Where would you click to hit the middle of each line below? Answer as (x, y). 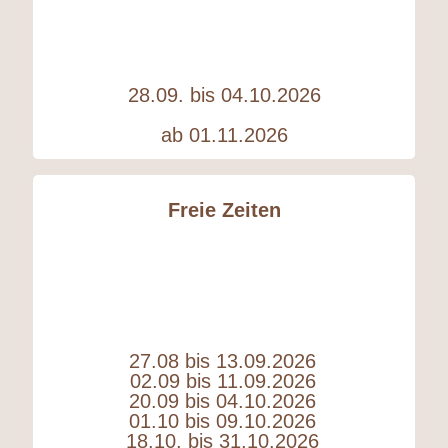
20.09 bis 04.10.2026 (223, 400)
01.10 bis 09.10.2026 (223, 420)
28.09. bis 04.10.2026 (224, 94)
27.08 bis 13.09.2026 (223, 360)
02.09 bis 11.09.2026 (222, 380)
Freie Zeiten (224, 209)
